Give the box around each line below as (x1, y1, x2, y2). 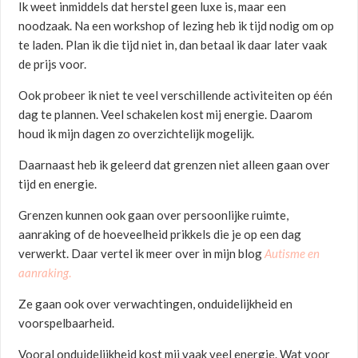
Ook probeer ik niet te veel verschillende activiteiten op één (18, 88, 333, 103)
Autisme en (265, 246, 320, 261)
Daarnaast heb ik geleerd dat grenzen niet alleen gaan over (18, 157, 331, 173)
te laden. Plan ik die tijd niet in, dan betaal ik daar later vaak (18, 38, 328, 53)
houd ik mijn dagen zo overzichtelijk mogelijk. (18, 126, 255, 141)
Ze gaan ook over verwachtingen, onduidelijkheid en (18, 296, 293, 312)
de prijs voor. (18, 57, 87, 72)
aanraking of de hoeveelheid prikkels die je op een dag (18, 227, 302, 242)
